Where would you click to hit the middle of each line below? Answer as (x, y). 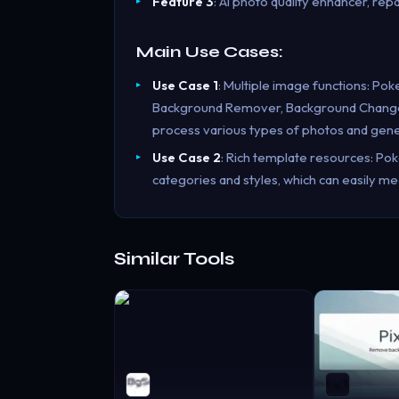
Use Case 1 (185, 85)
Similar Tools (174, 258)
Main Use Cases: (210, 51)
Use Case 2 (186, 158)
